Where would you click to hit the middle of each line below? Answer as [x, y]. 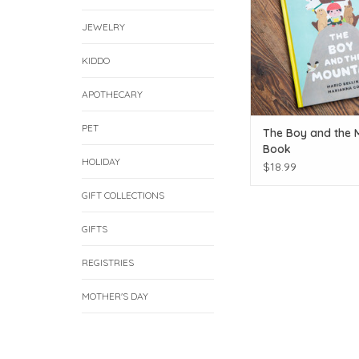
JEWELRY [103, 27]
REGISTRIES [108, 263]
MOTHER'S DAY [115, 296]
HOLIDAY [101, 162]
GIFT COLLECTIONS [123, 196]
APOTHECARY [112, 95]
